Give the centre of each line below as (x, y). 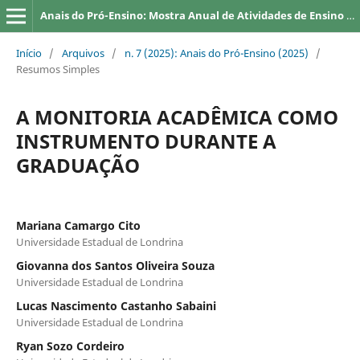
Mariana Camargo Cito (78, 225)
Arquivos (83, 53)
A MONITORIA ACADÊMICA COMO (177, 117)
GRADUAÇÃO (78, 165)
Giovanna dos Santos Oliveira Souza (115, 265)
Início (29, 53)
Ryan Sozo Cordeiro (70, 346)
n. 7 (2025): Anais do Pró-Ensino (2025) (216, 53)
